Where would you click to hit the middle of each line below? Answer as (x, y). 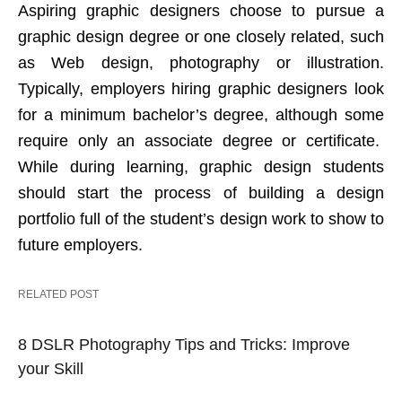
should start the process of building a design (201, 193)
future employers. (80, 245)
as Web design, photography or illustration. (201, 63)
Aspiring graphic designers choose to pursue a (201, 11)
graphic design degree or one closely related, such (201, 37)
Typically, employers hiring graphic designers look (201, 89)
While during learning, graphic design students (201, 167)
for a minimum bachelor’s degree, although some (201, 115)
